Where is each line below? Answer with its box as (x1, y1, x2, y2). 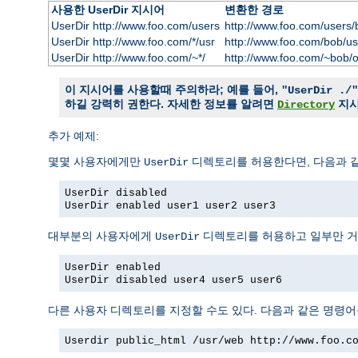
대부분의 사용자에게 (48, 229, 155, 242)
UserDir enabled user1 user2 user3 (65, 199, 276, 212)
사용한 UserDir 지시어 (50, 2, 165, 16)
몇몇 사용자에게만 (48, 154, 144, 168)
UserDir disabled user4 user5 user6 (65, 273, 282, 286)
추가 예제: (48, 129, 99, 142)
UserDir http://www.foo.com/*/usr (50, 34, 215, 48)
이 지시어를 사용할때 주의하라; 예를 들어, (65, 82, 281, 96)
